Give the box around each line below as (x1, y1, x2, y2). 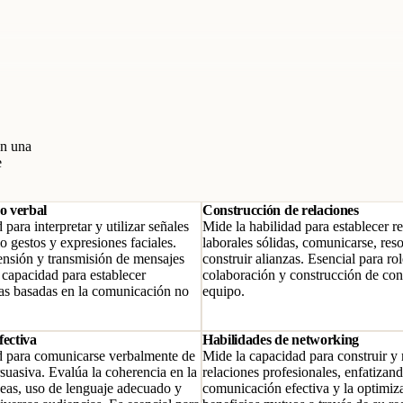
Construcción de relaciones (202, 202, 359, 218)
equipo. (202, 283, 245, 299)
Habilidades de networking (202, 332, 359, 347)
